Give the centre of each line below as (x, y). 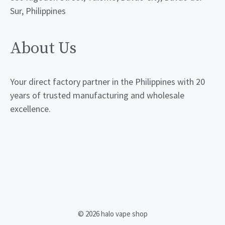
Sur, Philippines (38, 11)
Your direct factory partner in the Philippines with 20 (107, 81)
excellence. (30, 108)
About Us (43, 48)
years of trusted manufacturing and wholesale (97, 95)
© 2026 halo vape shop (113, 213)
